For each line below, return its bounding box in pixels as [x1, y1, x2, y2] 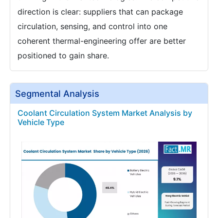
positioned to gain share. [18, 50, 109, 60]
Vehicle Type [18, 117, 64, 127]
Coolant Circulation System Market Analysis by [18, 108, 192, 118]
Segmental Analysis [15, 88, 99, 99]
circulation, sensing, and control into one [18, 21, 167, 31]
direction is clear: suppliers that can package [18, 6, 183, 17]
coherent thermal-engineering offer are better [18, 36, 186, 46]
